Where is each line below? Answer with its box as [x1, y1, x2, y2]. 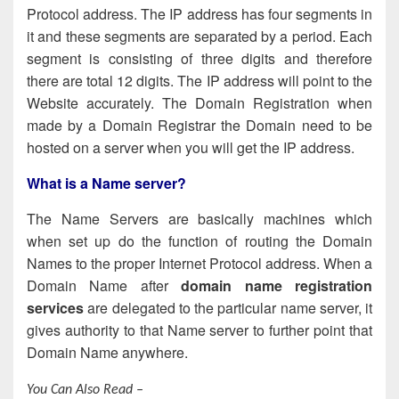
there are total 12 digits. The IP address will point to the [27, 70, 372, 92]
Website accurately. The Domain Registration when [27, 93, 372, 114]
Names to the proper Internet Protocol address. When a [27, 252, 372, 273]
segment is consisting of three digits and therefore [27, 48, 372, 69]
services [27, 297, 84, 318]
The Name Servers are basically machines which [27, 208, 372, 229]
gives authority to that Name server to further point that [27, 319, 372, 340]
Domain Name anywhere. [27, 341, 188, 362]
